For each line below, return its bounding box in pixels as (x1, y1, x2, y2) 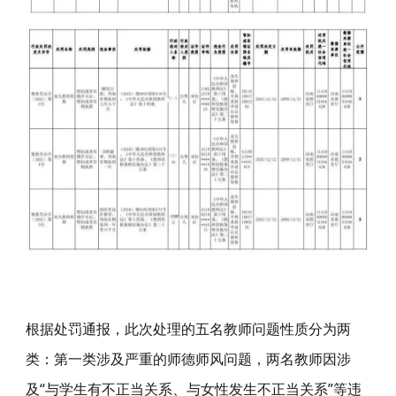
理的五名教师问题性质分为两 (166, 319, 351, 339)
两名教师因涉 (265, 349, 351, 369)
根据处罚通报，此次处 (25, 319, 167, 339)
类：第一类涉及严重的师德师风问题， (25, 349, 266, 369)
